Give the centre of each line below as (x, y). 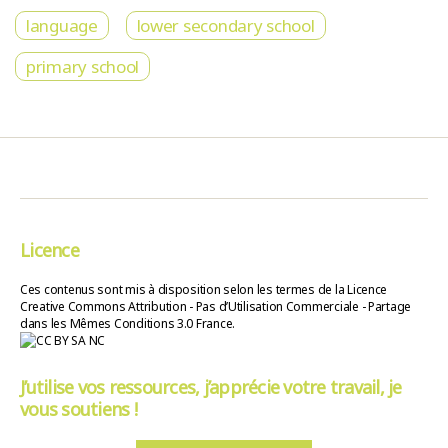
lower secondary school (225, 26)
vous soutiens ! (78, 409)
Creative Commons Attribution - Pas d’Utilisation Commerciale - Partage (216, 307)
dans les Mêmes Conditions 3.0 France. (128, 324)
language (61, 26)
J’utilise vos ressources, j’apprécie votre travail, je (211, 387)
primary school (82, 67)
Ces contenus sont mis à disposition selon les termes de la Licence (204, 290)
